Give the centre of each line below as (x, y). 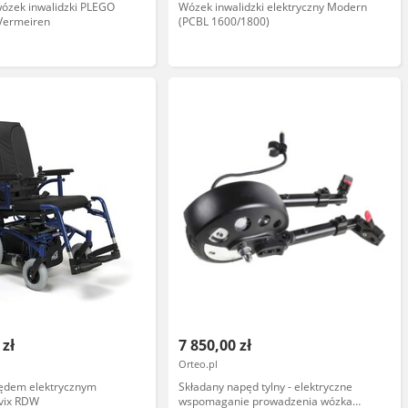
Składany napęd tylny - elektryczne (266, 387)
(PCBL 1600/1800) (224, 21)
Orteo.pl (199, 364)
